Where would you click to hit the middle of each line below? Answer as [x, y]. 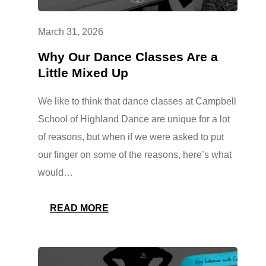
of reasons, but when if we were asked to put [131, 137]
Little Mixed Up [83, 72]
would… [55, 172]
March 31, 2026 [70, 31]
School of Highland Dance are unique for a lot [134, 119]
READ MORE [79, 208]
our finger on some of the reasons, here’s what [134, 154]
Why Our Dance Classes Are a [128, 56]
